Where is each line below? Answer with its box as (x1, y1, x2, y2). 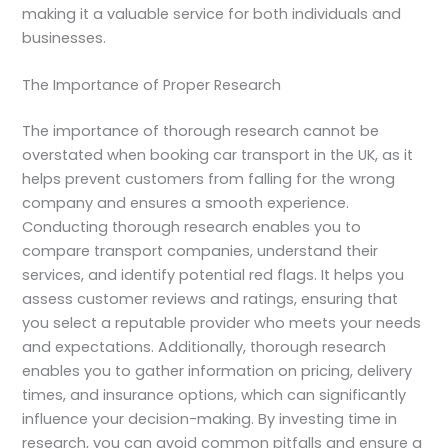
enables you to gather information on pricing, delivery (22, 360, 413, 381)
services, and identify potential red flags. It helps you (22, 264, 405, 285)
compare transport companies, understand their (22, 240, 379, 261)
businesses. (22, 27, 107, 48)
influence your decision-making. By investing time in (22, 408, 398, 429)
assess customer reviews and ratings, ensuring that (22, 288, 399, 309)
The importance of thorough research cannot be (22, 120, 380, 141)
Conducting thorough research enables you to (22, 216, 362, 237)
